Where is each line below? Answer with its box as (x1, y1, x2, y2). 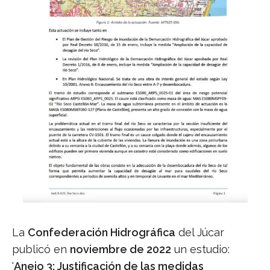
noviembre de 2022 (70, 243, 171, 256)
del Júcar (175, 226, 224, 239)
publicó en (12, 243, 70, 256)
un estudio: (171, 243, 230, 256)
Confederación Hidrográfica (28, 226, 175, 239)
